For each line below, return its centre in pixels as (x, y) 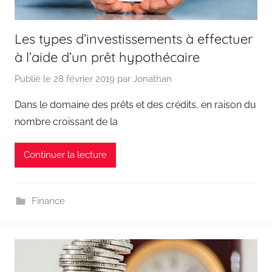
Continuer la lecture (65, 155)
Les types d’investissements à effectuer (134, 39)
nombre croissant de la (66, 121)
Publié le (34, 79)
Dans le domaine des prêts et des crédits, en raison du (135, 104)
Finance (48, 201)
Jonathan (152, 79)
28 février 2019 (84, 79)
